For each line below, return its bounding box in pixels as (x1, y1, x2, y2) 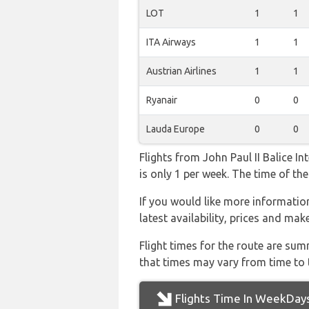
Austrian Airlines (146, 66, 217, 77)
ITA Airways (146, 37, 196, 48)
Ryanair (146, 94, 177, 106)
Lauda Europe (146, 123, 205, 134)
